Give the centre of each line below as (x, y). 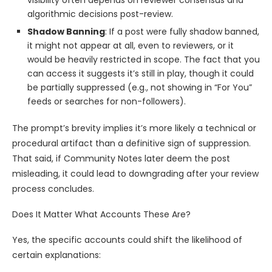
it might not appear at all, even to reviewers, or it (131, 46)
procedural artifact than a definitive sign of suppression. (131, 144)
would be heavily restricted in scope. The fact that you (144, 60)
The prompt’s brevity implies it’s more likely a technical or (134, 128)
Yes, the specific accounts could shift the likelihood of (127, 240)
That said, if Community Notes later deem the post (121, 159)
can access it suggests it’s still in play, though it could (141, 74)
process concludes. (53, 189)
